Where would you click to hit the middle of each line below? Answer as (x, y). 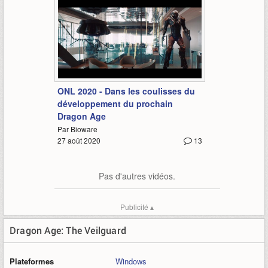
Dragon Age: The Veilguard (68, 230)
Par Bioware (77, 129)
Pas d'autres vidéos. (137, 176)
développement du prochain (115, 104)
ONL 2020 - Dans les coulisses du (126, 91)
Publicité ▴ (137, 207)
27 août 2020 (79, 141)
